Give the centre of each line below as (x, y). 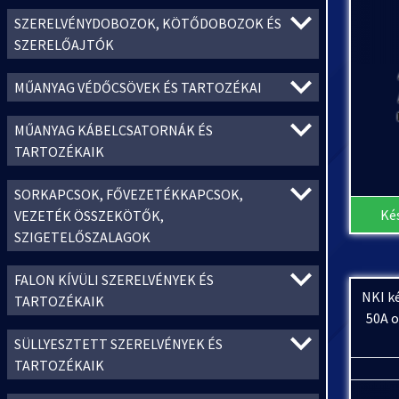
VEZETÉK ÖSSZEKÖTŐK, (89, 216)
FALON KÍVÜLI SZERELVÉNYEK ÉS (114, 280)
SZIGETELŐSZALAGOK (82, 237)
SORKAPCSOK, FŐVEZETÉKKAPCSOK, (129, 194)
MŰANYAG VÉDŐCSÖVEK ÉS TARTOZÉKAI (138, 87)
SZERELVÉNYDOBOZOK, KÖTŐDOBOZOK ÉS (148, 23)
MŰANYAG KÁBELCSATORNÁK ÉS (114, 130)
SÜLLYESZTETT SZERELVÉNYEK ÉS (118, 344)
